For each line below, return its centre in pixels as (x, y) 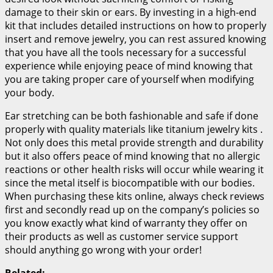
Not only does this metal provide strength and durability (134, 143)
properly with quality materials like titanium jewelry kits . (134, 129)
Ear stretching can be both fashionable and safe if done (132, 116)
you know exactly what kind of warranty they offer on (126, 223)
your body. (31, 93)
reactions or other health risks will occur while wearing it (134, 170)
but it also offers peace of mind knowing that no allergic (133, 156)
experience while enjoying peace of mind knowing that (129, 66)
